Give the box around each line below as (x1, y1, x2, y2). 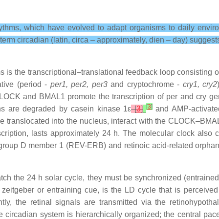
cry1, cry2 (182, 80, 217, 88)
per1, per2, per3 (50, 80, 108, 88)
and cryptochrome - (107, 80, 183, 88)
